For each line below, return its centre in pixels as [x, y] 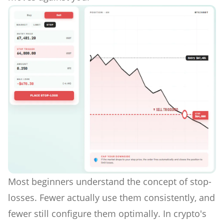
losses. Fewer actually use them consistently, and [111, 198]
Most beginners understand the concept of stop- [110, 182]
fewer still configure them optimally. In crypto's [107, 214]
